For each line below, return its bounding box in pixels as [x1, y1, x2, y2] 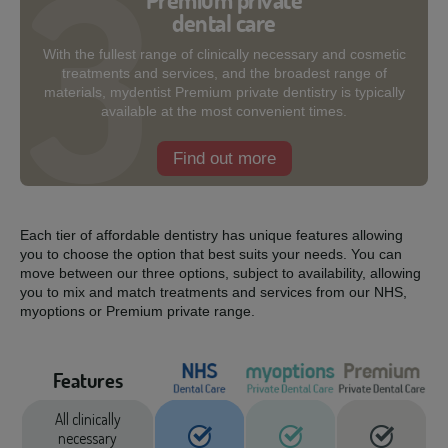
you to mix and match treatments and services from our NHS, [20, 284, 407, 300]
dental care [172, 8, 276, 38]
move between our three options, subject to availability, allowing [20, 265, 421, 281]
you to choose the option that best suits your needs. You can [20, 246, 402, 262]
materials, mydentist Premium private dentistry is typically [43, 84, 405, 100]
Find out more [172, 149, 276, 168]
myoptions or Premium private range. [20, 303, 255, 319]
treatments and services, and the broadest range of [61, 65, 387, 81]
